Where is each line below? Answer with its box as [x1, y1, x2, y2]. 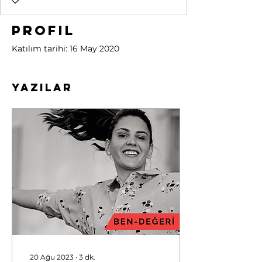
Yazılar [12, 81, 73, 95]
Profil [12, 22, 75, 39]
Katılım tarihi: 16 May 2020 [12, 43, 119, 54]
